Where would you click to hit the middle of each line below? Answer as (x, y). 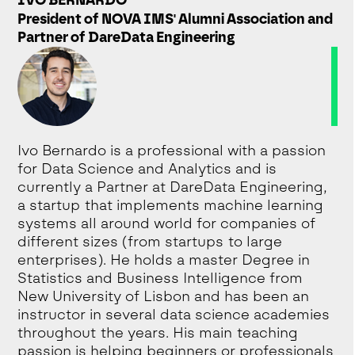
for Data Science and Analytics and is (147, 168)
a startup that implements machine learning (171, 205)
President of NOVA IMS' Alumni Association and (176, 19)
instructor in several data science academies (174, 314)
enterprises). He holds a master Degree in (164, 260)
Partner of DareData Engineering (127, 37)
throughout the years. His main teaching (158, 332)
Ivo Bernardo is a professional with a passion (172, 150)
